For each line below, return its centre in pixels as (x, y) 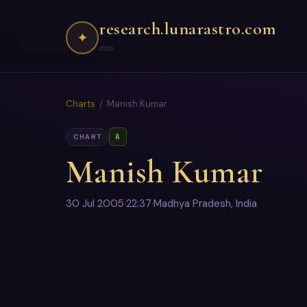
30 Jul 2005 (95, 204)
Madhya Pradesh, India (205, 204)
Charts (81, 104)
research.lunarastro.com (188, 28)
